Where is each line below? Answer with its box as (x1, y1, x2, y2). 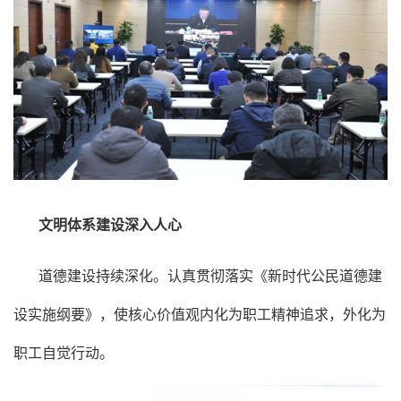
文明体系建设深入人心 (38, 217, 182, 233)
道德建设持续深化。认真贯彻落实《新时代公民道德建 (38, 268, 382, 284)
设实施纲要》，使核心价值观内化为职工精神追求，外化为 (13, 306, 386, 322)
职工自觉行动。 (13, 345, 114, 361)
